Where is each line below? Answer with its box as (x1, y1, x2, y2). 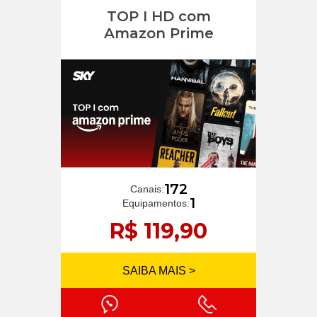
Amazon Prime (103, 25, 214, 42)
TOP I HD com (106, 8, 211, 25)
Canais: (129, 183, 164, 195)
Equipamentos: (122, 197, 190, 209)
